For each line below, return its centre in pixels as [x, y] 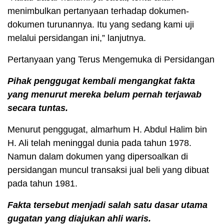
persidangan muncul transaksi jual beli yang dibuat [108, 170]
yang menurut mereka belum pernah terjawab [104, 95]
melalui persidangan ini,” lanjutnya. [77, 38]
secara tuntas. [38, 108]
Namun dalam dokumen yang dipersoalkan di [98, 157]
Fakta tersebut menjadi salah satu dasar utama [107, 205]
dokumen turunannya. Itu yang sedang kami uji [101, 25]
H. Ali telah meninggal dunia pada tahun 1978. [99, 143]
